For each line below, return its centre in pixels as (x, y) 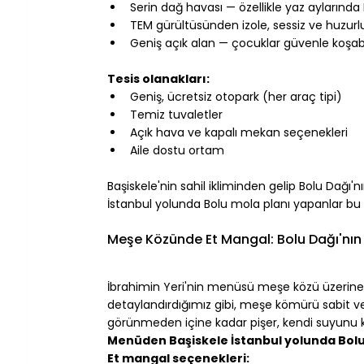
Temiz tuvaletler (176, 114)
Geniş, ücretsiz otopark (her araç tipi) (236, 96)
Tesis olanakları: (158, 78)
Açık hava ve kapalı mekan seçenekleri (239, 132)
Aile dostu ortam (177, 150)
